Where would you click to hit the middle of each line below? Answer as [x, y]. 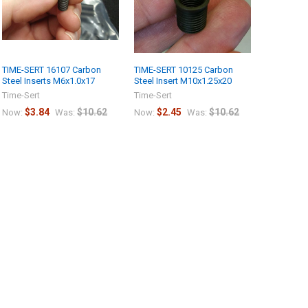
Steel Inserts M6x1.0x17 [49, 80]
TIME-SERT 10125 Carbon [184, 69]
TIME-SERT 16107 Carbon [52, 69]
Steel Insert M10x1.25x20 [183, 80]
